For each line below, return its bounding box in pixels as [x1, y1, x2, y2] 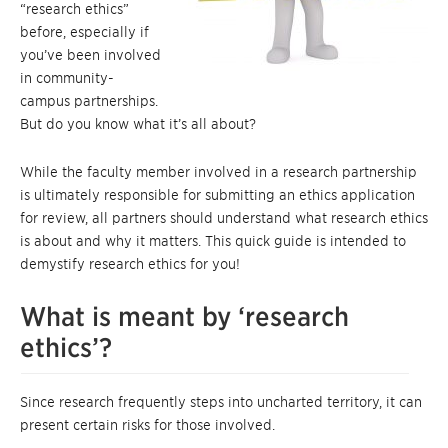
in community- [20, 70, 114, 86]
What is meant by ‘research [20, 301, 349, 332]
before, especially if [20, 24, 149, 40]
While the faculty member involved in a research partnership [20, 164, 417, 180]
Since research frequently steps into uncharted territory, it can [20, 394, 422, 410]
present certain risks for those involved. [20, 417, 275, 433]
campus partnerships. [20, 93, 158, 109]
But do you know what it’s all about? [20, 116, 256, 132]
